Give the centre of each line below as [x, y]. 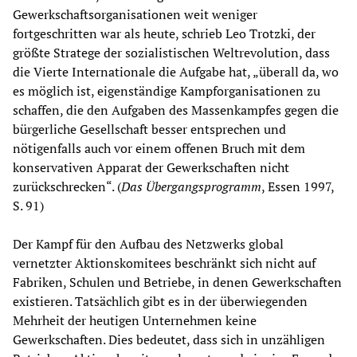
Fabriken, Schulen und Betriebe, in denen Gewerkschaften [177, 282]
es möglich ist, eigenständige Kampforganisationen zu [167, 91]
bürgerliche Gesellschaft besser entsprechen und [149, 129]
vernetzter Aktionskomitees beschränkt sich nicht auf [164, 263]
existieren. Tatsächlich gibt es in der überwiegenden [160, 302]
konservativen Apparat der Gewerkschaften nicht [151, 168]
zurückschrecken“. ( [67, 187]
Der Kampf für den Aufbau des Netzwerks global [148, 244]
